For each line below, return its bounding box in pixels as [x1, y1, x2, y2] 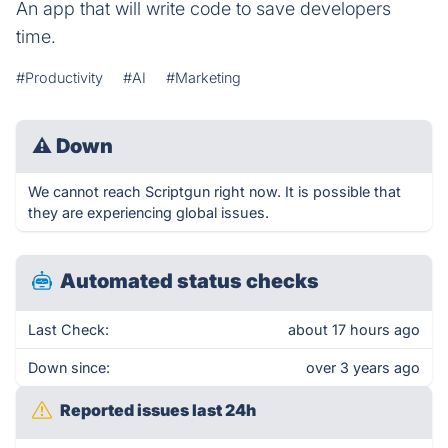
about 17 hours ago [288, 321, 420, 338]
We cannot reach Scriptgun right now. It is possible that [28, 183, 401, 200]
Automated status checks [60, 269, 319, 293]
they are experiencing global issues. [28, 204, 269, 221]
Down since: [28, 359, 110, 376]
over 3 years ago [306, 359, 420, 376]
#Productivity [16, 69, 103, 86]
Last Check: [28, 321, 109, 338]
